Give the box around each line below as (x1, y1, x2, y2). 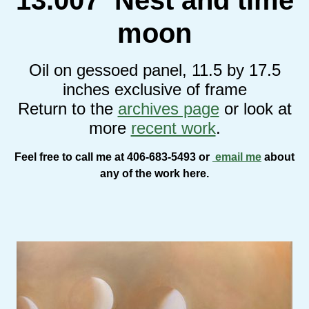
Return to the (17, 99, 118, 118)
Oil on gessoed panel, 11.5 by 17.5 (28, 60, 281, 79)
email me (212, 150, 261, 163)
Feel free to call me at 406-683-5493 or (14, 150, 212, 163)
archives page (117, 99, 219, 118)
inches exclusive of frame (62, 79, 247, 99)
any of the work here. (100, 167, 209, 179)
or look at (219, 99, 292, 118)
